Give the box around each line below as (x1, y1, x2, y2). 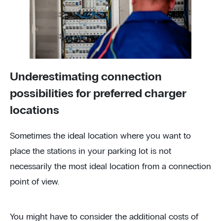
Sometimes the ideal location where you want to (10, 132, 191, 141)
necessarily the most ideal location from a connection (10, 162, 211, 172)
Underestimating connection (10, 71, 162, 83)
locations (10, 105, 59, 117)
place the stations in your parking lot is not (10, 147, 171, 156)
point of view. (10, 178, 62, 187)
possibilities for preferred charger (10, 88, 186, 100)
